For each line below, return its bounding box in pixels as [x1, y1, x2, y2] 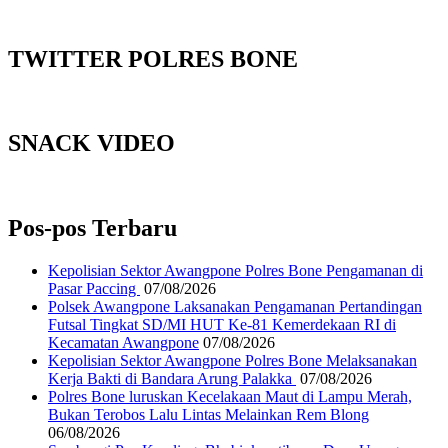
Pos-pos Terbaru [8, 215, 177, 242]
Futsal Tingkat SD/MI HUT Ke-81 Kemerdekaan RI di [48, 316, 396, 334]
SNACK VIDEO [8, 130, 175, 157]
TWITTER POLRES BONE [8, 45, 298, 72]
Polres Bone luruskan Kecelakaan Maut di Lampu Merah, [48, 388, 412, 406]
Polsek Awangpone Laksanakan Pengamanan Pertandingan [48, 298, 422, 316]
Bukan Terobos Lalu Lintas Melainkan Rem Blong [48, 406, 369, 424]
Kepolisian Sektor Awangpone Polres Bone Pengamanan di [48, 262, 423, 280]
